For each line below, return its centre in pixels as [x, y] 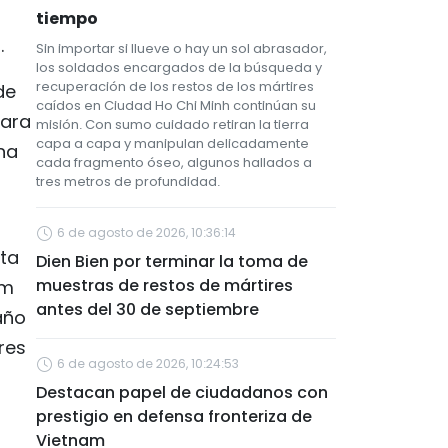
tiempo [67, 18]
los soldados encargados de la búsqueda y [179, 67]
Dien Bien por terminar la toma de [172, 261]
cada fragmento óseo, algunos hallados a [174, 162]
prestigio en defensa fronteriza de [174, 416]
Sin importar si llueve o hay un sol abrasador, [181, 48]
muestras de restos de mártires [164, 285]
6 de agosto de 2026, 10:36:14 [146, 232]
